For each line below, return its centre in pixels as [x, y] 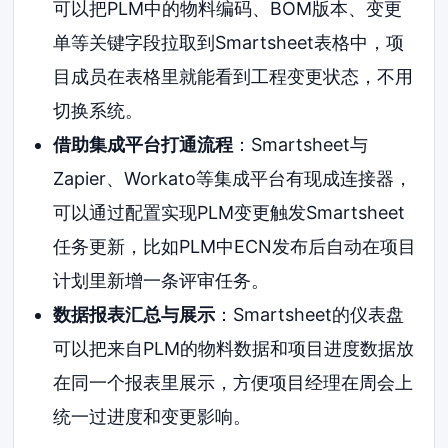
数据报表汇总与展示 [133, 314]
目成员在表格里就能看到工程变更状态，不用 [232, 76]
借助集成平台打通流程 [142, 144]
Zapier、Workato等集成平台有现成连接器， [232, 178]
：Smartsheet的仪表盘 [309, 314]
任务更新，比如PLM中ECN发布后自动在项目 [234, 246]
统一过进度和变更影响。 [151, 416]
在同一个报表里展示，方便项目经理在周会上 [232, 382]
